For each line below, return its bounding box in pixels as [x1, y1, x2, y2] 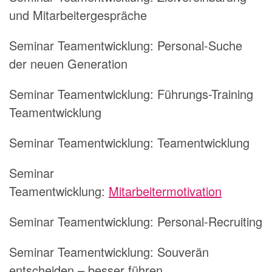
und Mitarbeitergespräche [9, 5, 147, 24]
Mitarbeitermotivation [109, 182, 222, 200]
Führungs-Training [157, 84, 253, 103]
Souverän [157, 242, 209, 260]
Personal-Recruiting [157, 212, 262, 230]
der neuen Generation [9, 54, 127, 72]
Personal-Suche [157, 36, 242, 54]
